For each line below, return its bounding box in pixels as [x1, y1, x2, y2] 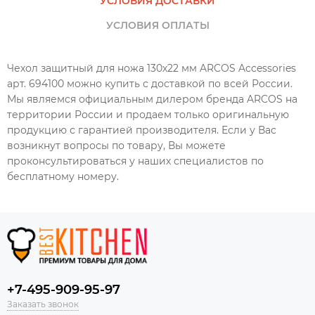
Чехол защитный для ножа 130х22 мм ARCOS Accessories [7, 62, 296, 75]
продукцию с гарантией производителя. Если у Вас [7, 124, 276, 137]
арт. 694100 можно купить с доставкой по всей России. [7, 77, 292, 91]
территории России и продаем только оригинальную [7, 108, 289, 122]
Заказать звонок [7, 298, 79, 309]
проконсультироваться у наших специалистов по [7, 155, 264, 168]
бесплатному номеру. [7, 170, 119, 184]
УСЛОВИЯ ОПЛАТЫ [105, 19, 210, 32]
